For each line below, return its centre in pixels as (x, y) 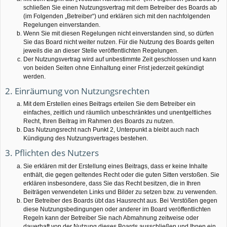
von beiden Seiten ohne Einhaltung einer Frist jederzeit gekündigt (113, 68)
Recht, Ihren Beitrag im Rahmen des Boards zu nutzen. (99, 121)
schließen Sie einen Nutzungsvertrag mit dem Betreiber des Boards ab (120, 8)
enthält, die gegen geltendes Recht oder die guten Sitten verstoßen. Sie (121, 175)
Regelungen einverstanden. (62, 25)
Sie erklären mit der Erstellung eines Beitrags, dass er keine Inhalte (116, 166)
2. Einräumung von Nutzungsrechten (77, 91)
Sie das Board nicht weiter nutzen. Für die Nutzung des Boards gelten (119, 42)
